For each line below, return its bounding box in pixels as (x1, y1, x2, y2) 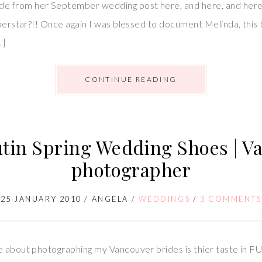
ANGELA (91, 194, 129, 204)
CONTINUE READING (85, 74, 177, 84)
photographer (71, 156, 191, 182)
